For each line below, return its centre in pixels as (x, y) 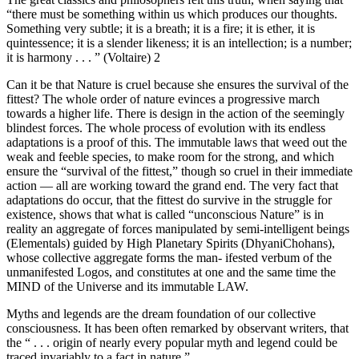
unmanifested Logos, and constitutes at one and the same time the (171, 272)
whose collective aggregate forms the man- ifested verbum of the (169, 258)
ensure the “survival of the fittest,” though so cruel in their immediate (179, 171)
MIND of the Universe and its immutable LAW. (127, 287)
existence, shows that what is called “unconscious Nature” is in (165, 215)
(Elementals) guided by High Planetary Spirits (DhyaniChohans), (171, 244)
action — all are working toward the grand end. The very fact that (172, 186)
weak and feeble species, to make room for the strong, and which (170, 157)
